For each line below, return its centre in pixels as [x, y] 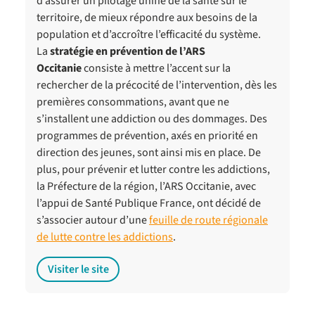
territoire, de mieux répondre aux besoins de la [147, 17]
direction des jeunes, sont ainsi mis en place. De [149, 152]
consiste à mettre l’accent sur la [156, 68]
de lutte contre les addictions [105, 237]
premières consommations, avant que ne [133, 102]
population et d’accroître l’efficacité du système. [149, 34]
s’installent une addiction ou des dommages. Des [152, 118]
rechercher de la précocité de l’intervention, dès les [157, 85]
